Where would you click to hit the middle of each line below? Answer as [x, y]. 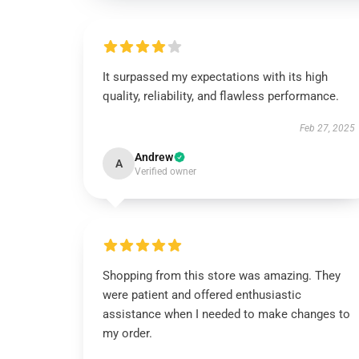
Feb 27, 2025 [327, 128]
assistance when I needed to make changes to [226, 314]
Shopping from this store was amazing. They [222, 276]
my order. [127, 333]
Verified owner [165, 171]
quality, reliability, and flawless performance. [221, 96]
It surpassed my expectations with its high [215, 77]
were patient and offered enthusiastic [202, 295]
